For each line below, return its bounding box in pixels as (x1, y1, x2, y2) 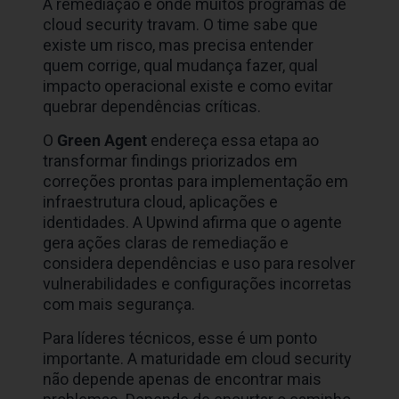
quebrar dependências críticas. (43, 97, 262, 117)
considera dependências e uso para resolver (43, 254, 356, 273)
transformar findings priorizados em (43, 151, 298, 171)
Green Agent (57, 131, 148, 151)
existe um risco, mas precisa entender (43, 36, 314, 55)
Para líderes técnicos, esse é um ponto (43, 329, 318, 348)
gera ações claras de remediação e (43, 233, 289, 253)
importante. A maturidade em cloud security (43, 349, 353, 369)
